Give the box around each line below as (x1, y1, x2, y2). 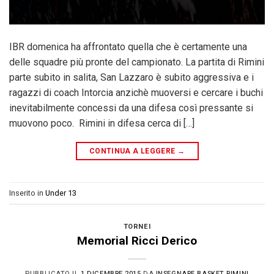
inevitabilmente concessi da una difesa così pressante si (9, 102, 253, 114)
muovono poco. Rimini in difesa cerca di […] (9, 117, 194, 130)
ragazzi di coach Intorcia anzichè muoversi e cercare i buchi (9, 87, 263, 99)
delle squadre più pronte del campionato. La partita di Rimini (9, 56, 264, 68)
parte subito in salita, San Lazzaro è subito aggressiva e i (9, 72, 254, 84)
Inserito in (9, 188, 45, 198)
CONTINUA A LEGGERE (89, 147, 177, 156)
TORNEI (123, 223, 151, 231)
